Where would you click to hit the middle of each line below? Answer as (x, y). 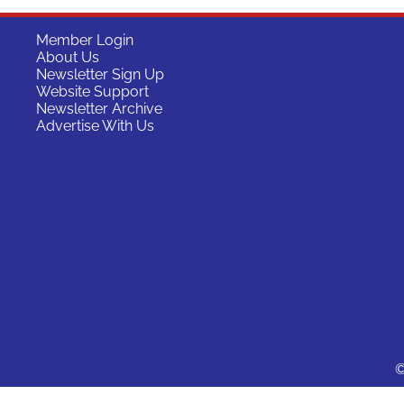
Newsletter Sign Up (100, 75)
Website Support (92, 92)
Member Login (85, 41)
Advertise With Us (95, 126)
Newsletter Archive (99, 109)
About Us (68, 58)
